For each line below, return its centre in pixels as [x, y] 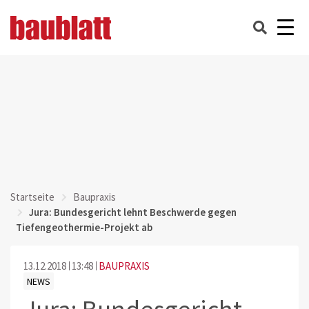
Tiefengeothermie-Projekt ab [84, 227]
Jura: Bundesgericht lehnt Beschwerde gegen [133, 212]
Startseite [32, 197]
